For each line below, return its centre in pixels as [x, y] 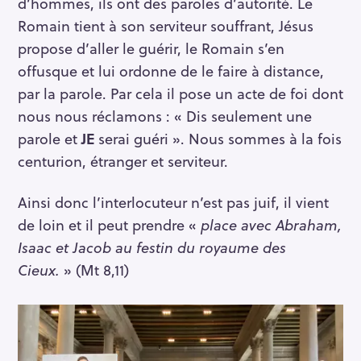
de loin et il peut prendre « [109, 225]
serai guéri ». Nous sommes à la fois [218, 139]
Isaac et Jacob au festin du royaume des [152, 247]
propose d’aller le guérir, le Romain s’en [151, 48]
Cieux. [39, 270]
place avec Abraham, [271, 225]
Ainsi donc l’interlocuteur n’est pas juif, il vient [173, 202]
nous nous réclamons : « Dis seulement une [165, 116]
